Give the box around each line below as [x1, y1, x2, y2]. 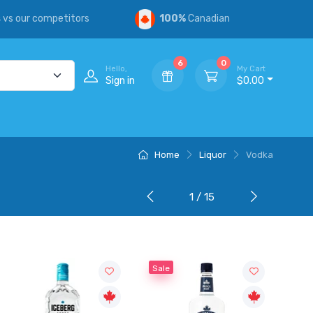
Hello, [105, 64, 128, 73]
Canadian [186, 13, 231, 25]
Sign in [105, 74, 136, 87]
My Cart [237, 64, 266, 73]
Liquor [199, 149, 226, 160]
